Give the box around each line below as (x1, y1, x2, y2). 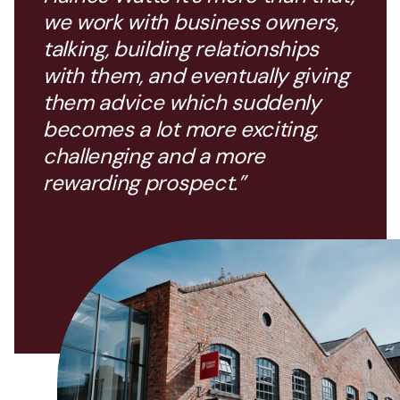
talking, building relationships (43, 34, 320, 62)
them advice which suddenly (43, 87, 321, 116)
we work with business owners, (43, 7, 338, 36)
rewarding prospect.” (43, 168, 246, 196)
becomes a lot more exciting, (43, 114, 319, 143)
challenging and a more (43, 141, 265, 170)
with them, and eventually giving (43, 61, 349, 89)
